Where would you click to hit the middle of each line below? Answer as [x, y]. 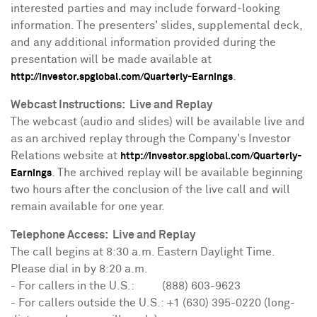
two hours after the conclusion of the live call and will [150, 190]
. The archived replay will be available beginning [177, 173]
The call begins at [58, 252]
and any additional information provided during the [143, 42]
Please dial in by [55, 269]
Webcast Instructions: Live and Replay [111, 105]
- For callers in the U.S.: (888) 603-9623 [126, 286]
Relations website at [65, 156]
